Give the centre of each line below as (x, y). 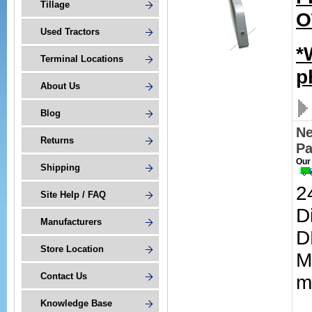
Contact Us (64, 276)
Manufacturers (71, 222)
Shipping (60, 167)
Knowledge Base (76, 303)
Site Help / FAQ (73, 195)
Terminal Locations (82, 59)
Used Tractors (70, 32)
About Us (60, 86)
